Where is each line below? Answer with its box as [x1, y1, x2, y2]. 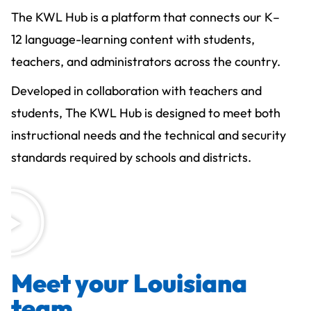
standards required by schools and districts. [11, 149, 254, 165]
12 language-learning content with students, [11, 31, 255, 47]
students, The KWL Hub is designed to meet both [11, 104, 280, 121]
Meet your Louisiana [11, 267, 247, 299]
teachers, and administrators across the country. [11, 53, 280, 69]
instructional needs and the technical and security [11, 126, 286, 143]
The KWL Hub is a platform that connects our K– [11, 8, 280, 25]
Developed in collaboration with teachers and [11, 82, 262, 99]
